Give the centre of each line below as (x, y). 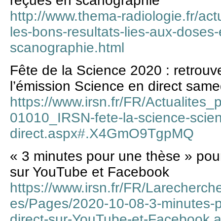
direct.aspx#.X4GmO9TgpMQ (102, 134)
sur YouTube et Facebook (90, 172)
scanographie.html (67, 47)
